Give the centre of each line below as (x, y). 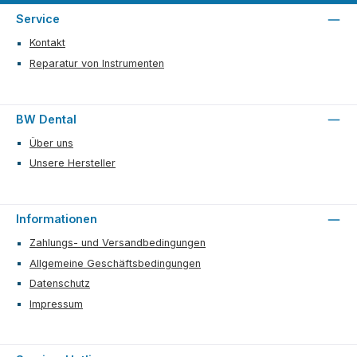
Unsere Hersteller (73, 163)
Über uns (51, 143)
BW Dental (46, 119)
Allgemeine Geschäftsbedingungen (115, 263)
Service (38, 19)
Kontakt (47, 43)
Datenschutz (60, 284)
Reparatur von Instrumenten (97, 63)
